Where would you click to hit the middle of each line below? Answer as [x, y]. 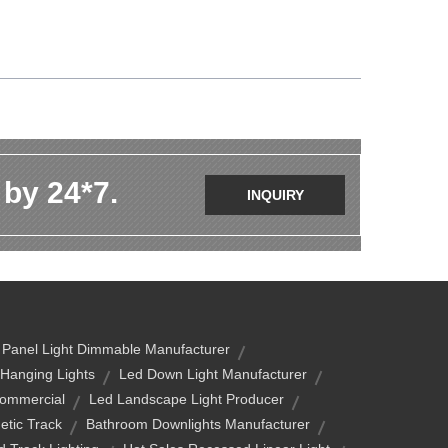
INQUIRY [275, 195]
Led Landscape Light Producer [186, 399]
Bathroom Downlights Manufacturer [198, 424]
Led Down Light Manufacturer [213, 374]
